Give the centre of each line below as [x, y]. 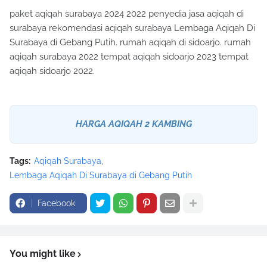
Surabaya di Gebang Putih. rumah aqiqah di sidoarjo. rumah [130, 43]
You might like [43, 254]
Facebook [56, 204]
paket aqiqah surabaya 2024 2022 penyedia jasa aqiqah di [127, 14]
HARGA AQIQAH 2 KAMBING [133, 124]
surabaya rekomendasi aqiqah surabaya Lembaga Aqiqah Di [132, 28]
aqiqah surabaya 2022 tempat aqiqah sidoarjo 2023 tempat [129, 57]
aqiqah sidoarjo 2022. [52, 71]
